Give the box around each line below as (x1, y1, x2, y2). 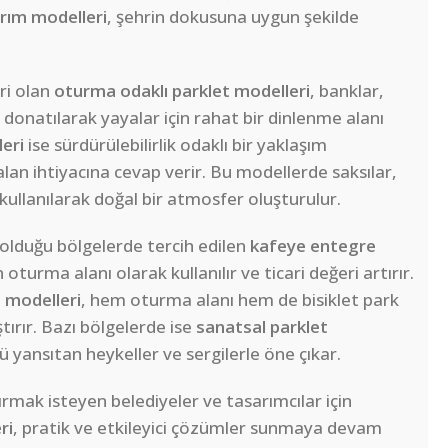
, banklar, (310, 79, 384, 103)
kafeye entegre (250, 234, 376, 258)
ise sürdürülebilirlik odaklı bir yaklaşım (24, 133, 327, 157)
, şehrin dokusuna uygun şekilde (107, 5, 359, 29)
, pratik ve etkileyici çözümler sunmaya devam (13, 416, 382, 440)
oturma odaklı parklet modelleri (54, 79, 310, 103)
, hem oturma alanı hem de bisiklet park (81, 288, 399, 312)
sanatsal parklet (196, 315, 328, 339)
